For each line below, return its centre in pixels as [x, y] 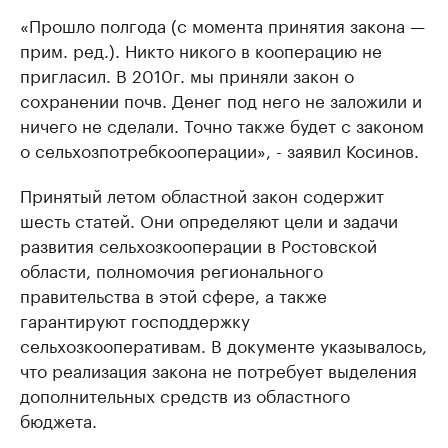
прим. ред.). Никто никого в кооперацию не [201, 49]
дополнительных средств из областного [185, 394]
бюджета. [58, 419]
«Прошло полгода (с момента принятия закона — [222, 24]
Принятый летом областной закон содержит [202, 194]
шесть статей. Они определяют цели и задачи [209, 219]
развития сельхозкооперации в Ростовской [198, 244]
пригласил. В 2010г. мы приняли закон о [187, 74]
